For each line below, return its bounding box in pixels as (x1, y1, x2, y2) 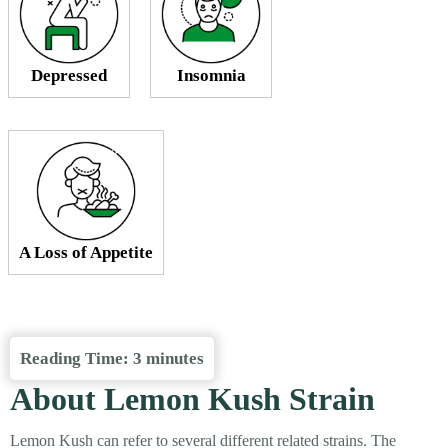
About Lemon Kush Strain (10, 381, 375, 418)
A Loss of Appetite (19, 243, 153, 263)
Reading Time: (20, 349, 133, 369)
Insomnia (176, 66, 246, 86)
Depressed (31, 66, 107, 86)
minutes (146, 349, 204, 369)
